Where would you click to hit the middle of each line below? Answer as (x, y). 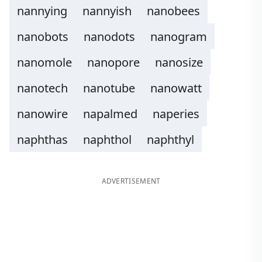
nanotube (109, 88)
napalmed (110, 114)
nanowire (42, 114)
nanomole (44, 62)
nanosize (179, 62)
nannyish (107, 11)
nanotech (42, 88)
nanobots (43, 37)
